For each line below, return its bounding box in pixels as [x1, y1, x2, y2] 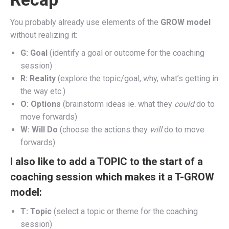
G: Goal [20, 48, 50, 58]
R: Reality [20, 73, 56, 83]
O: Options [20, 99, 61, 109]
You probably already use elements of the [10, 17, 161, 27]
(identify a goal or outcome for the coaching [50, 48, 204, 58]
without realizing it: [10, 30, 77, 40]
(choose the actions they [58, 124, 150, 134]
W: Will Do [20, 124, 58, 134]
